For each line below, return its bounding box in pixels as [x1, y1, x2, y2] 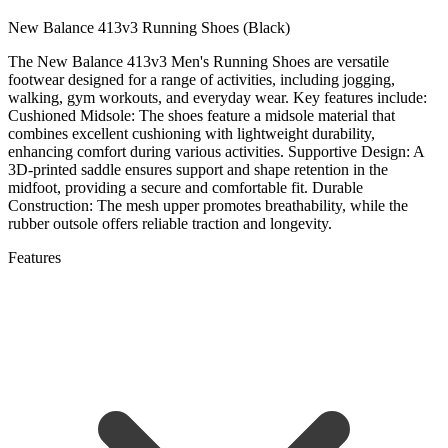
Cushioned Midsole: [8, 107, 139, 125]
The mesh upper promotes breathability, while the [97, 197, 408, 215]
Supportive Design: [288, 143, 413, 161]
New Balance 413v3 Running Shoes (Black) [8, 19, 290, 37]
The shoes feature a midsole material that [139, 107, 395, 125]
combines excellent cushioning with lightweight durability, [8, 125, 375, 143]
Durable [312, 179, 363, 197]
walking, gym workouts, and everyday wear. [8, 89, 289, 107]
